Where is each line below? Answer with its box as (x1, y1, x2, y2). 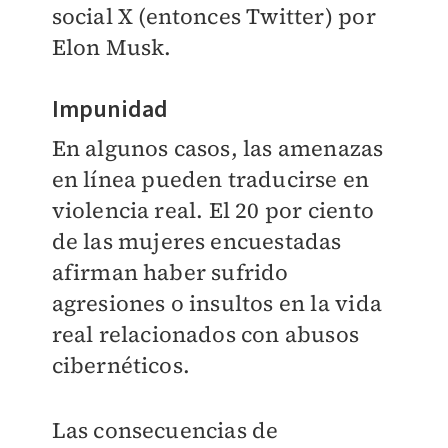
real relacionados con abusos (51, 319, 360, 350)
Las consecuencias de (51, 415, 279, 446)
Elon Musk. (51, 32, 172, 63)
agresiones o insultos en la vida (51, 288, 382, 319)
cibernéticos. (51, 350, 191, 381)
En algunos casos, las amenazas (51, 133, 384, 164)
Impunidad (51, 92, 169, 128)
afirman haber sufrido (51, 257, 289, 288)
